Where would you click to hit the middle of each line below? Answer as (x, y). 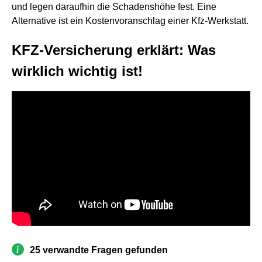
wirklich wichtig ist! (77, 71)
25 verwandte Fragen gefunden (99, 250)
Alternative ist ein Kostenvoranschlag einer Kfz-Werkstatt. (130, 21)
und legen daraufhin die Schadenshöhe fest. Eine (114, 7)
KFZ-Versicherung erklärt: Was (114, 50)
